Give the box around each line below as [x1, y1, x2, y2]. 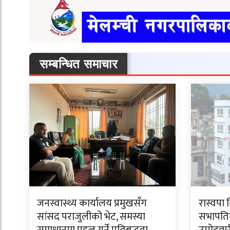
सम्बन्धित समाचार [40, 56, 117, 71]
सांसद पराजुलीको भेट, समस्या [37, 208, 145, 226]
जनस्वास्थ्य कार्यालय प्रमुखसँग [37, 195, 147, 213]
